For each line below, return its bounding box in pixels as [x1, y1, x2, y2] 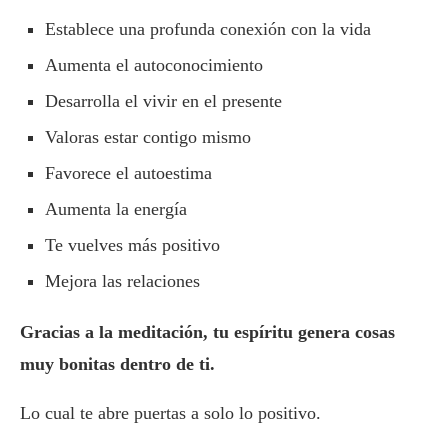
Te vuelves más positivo [45, 235, 220, 256]
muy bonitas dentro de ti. [20, 354, 215, 375]
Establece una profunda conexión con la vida [45, 19, 371, 40]
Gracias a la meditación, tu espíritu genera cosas [20, 322, 395, 343]
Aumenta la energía [45, 199, 187, 220]
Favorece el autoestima [45, 163, 212, 184]
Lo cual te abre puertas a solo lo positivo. [20, 403, 321, 424]
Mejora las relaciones [45, 271, 200, 292]
